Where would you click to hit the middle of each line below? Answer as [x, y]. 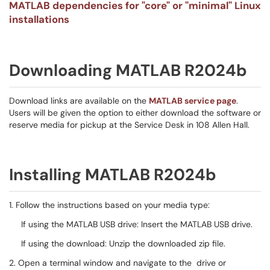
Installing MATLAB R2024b [113, 174]
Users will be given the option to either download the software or [135, 113]
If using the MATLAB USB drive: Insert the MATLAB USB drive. [137, 224]
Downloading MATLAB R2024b [128, 70]
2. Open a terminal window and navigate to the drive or [118, 263]
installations [39, 19]
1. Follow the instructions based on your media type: [109, 205]
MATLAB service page [193, 101]
